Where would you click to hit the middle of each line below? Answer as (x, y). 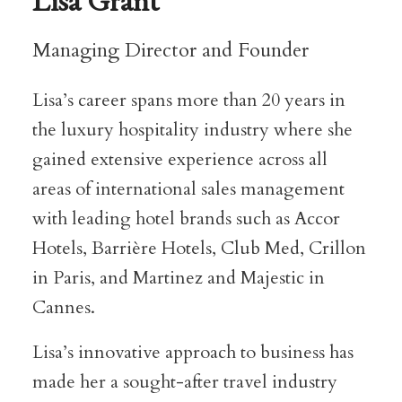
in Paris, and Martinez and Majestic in (178, 278)
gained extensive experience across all (179, 160)
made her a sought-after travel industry (184, 382)
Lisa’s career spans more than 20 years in (188, 100)
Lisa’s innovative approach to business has (192, 353)
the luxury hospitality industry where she (192, 130)
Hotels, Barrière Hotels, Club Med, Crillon (199, 249)
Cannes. (63, 308)
